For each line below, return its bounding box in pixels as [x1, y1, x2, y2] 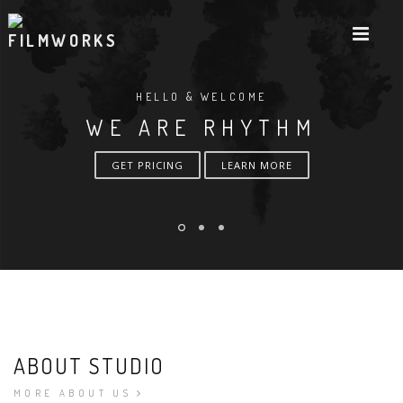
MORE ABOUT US [13, 387, 132, 399]
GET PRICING [111, 158, 184, 172]
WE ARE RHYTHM [86, 113, 317, 141]
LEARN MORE [220, 158, 292, 172]
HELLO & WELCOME [136, 90, 267, 103]
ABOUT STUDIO [13, 352, 165, 380]
